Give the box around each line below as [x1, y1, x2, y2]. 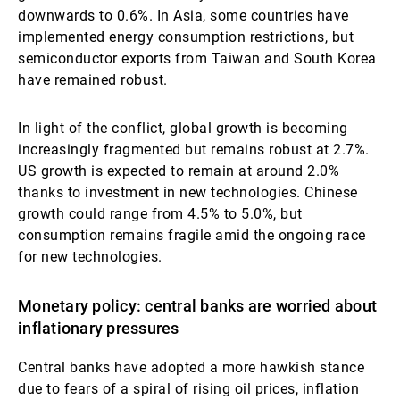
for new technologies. [18, 248, 162, 265]
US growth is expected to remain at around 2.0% [18, 162, 339, 179]
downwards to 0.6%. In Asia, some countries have [18, 7, 349, 24]
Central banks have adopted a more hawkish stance [18, 359, 364, 376]
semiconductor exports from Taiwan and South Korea [18, 50, 377, 67]
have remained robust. [18, 71, 168, 88]
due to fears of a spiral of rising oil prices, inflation [18, 380, 359, 397]
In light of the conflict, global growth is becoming [18, 120, 348, 137]
